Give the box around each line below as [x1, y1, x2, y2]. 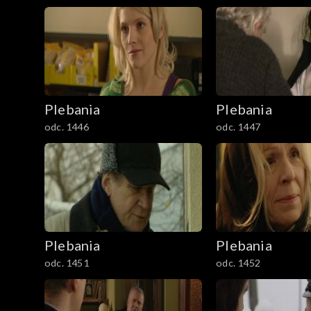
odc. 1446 [44, 121, 89, 133]
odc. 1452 [216, 256, 260, 269]
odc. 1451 [44, 256, 89, 269]
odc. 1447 [216, 121, 260, 133]
